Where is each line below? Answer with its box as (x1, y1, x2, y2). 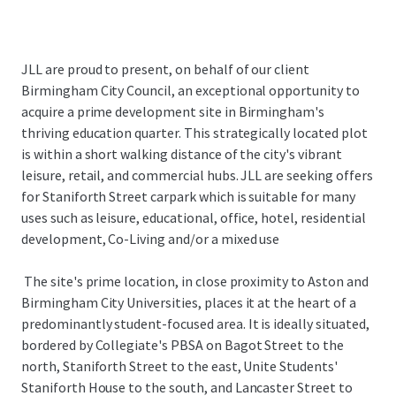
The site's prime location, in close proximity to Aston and (21, 272, 369, 290)
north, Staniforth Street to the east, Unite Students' (21, 357, 338, 375)
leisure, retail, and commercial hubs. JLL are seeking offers (21, 166, 373, 184)
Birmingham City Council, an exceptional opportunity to (21, 81, 360, 99)
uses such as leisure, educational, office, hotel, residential (21, 209, 366, 226)
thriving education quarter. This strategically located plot (21, 124, 368, 141)
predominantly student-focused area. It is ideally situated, (21, 315, 369, 332)
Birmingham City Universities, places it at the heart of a (21, 293, 356, 311)
